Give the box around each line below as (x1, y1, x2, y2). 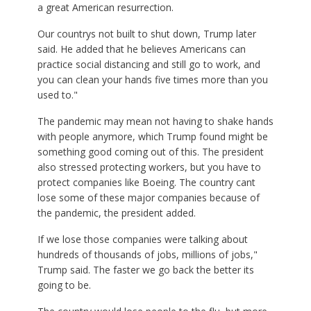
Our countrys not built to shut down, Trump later (37, 27, 256, 40)
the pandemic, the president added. (37, 206, 196, 219)
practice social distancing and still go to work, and (37, 58, 260, 71)
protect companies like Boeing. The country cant (37, 176, 255, 189)
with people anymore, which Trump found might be (37, 130, 268, 143)
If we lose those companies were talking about (37, 233, 248, 246)
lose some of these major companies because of (37, 191, 260, 204)
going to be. (37, 278, 91, 292)
